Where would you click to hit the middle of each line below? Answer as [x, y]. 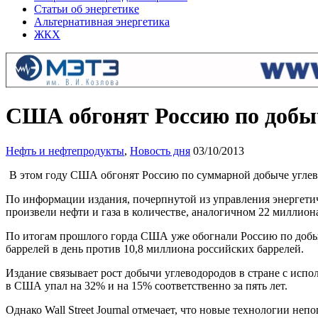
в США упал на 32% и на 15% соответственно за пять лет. [147, 285]
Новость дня [160, 150]
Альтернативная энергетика [102, 22]
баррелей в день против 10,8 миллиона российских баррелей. [155, 248]
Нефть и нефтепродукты [65, 150]
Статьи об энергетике [87, 9]
